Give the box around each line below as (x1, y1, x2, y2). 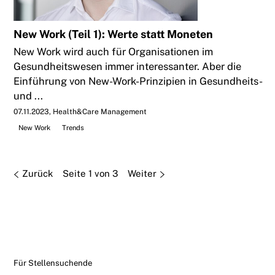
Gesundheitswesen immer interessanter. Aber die (14, 60, 242, 73)
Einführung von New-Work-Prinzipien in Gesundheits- (14, 75, 261, 88)
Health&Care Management (53, 107, 147, 117)
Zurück (21, 168, 53, 179)
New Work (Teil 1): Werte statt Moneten (14, 28, 214, 41)
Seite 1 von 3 (52, 168, 128, 179)
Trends (61, 123, 84, 133)
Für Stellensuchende (14, 258, 93, 268)
